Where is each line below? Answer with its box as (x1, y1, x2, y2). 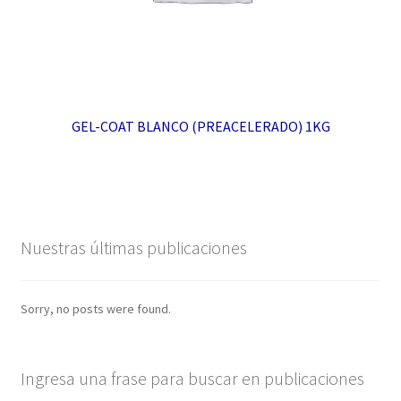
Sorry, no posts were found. (20, 300, 171, 317)
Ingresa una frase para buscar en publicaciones (20, 367, 364, 390)
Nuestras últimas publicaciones (20, 235, 247, 259)
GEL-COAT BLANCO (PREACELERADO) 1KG (71, 117, 330, 136)
